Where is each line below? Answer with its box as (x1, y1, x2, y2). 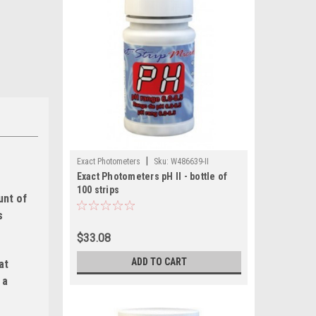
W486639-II (170, 157, 209, 166)
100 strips (76, 184, 119, 195)
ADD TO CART (130, 256, 187, 267)
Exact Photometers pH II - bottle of (76, 171, 228, 182)
